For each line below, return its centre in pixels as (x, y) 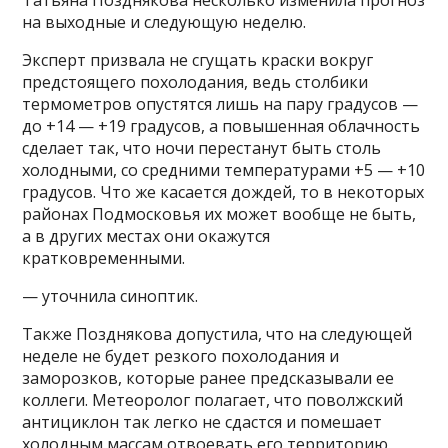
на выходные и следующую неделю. (164, 22)
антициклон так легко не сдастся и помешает (202, 422)
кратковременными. (104, 258)
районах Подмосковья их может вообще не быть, (219, 214)
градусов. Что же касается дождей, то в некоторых (223, 192)
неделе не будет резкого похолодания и (181, 356)
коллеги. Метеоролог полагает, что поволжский (213, 400)
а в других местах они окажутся (146, 236)
